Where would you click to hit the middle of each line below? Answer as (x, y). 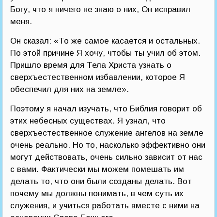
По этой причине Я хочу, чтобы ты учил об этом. (105, 53)
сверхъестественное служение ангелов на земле (107, 133)
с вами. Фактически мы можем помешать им (97, 170)
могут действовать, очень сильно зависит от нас (106, 157)
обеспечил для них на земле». (70, 90)
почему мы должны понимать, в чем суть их (97, 194)
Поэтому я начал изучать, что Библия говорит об (106, 109)
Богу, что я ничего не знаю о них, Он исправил (100, 10)
